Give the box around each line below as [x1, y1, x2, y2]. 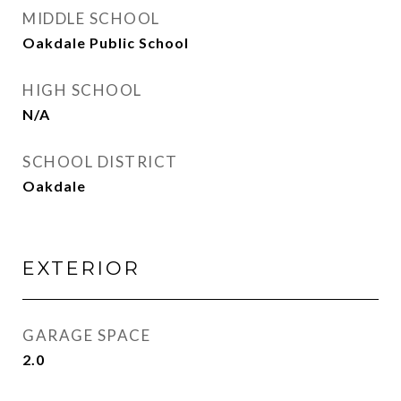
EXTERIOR [22, 257, 141, 279]
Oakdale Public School [22, 34, 189, 51]
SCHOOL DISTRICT [22, 152, 178, 171]
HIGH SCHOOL [22, 81, 142, 99]
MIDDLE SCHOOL [22, 9, 160, 28]
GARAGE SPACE [22, 326, 150, 345]
